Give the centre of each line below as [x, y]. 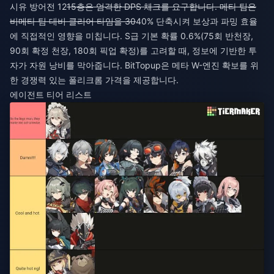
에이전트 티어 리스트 [51, 94]
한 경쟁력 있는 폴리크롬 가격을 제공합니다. [94, 80]
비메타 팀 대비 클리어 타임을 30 [73, 21]
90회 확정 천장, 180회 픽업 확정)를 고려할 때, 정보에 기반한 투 [133, 50]
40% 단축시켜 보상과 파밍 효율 [197, 21]
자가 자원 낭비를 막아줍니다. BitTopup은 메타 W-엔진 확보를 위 [134, 65]
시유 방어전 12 [38, 6]
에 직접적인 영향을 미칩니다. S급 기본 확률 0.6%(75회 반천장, [131, 36]
